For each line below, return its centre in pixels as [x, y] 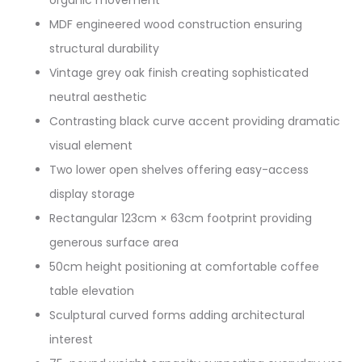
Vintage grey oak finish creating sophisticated [179, 73]
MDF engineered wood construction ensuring [176, 24]
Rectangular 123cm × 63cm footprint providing [181, 218]
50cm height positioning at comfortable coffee [184, 267]
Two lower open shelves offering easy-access [179, 170]
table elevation [92, 291]
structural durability [104, 48]
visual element [91, 145]
